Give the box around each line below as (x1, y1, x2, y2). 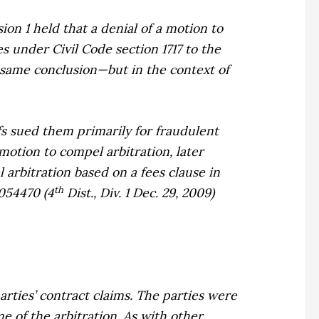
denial (100, 20, 137, 37)
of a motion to (137, 20, 224, 37)
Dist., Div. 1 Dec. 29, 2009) (63, 184, 215, 202)
